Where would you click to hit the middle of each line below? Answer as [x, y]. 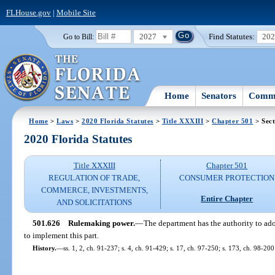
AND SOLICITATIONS [95, 203]
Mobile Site [76, 12]
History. [44, 248]
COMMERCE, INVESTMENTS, [94, 190]
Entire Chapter [227, 198]
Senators [219, 95]
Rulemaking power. [101, 223]
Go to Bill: [78, 37]
